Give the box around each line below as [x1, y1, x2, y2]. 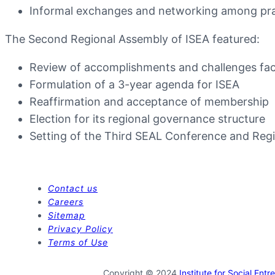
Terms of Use [48, 236, 108, 247]
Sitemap [48, 209, 85, 220]
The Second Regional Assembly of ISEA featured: [5, 32, 260, 45]
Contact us [48, 182, 98, 193]
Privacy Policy [48, 223, 113, 234]
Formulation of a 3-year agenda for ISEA [29, 77, 239, 91]
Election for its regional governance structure [29, 112, 265, 125]
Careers [48, 196, 83, 207]
